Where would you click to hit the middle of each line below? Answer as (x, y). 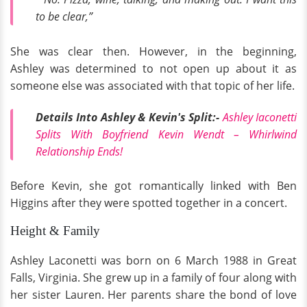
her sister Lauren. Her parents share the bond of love (153, 295)
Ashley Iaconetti (260, 117)
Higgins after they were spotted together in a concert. (149, 203)
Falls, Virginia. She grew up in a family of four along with (153, 278)
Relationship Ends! (79, 151)
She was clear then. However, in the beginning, (153, 51)
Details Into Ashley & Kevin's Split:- (128, 117)
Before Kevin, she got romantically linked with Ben (153, 186)
